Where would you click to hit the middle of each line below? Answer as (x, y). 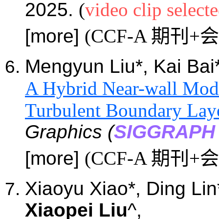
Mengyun (65, 66)
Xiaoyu (55, 188)
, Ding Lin (176, 188)
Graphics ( (69, 131)
